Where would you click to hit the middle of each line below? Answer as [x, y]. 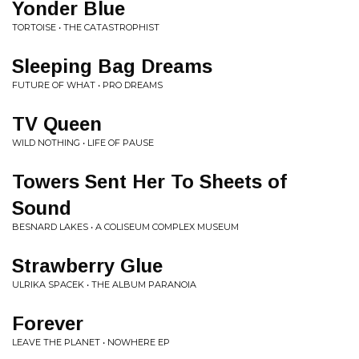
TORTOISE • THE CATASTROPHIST [86, 27]
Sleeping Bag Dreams [112, 66]
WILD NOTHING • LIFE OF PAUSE [83, 143]
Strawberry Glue [87, 266]
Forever [48, 323]
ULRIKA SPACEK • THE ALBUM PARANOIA [104, 284]
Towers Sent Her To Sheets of [149, 182]
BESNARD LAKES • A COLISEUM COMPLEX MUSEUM [125, 227]
